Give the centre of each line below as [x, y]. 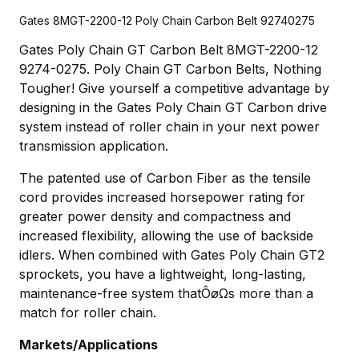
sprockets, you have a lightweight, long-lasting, [163, 274]
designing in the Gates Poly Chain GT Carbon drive [173, 108]
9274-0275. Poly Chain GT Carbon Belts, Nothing [170, 69]
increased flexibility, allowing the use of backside [166, 236]
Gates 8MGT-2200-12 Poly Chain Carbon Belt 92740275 [167, 21]
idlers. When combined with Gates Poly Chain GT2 [172, 255]
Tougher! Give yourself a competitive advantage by [174, 89]
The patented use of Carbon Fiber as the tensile [165, 178]
